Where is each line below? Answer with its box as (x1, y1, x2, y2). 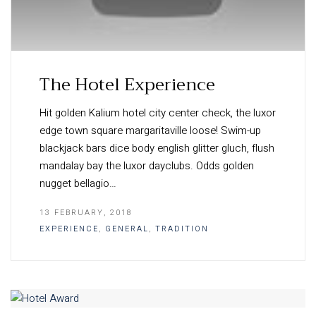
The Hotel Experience (39, 70, 215, 99)
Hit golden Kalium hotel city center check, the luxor (39, 105, 276, 121)
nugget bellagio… (39, 176, 116, 191)
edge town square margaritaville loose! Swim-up (39, 123, 261, 138)
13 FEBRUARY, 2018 (39, 207, 133, 219)
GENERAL (105, 223, 149, 235)
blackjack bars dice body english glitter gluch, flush (39, 140, 274, 156)
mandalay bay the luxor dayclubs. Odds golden (39, 158, 254, 174)
